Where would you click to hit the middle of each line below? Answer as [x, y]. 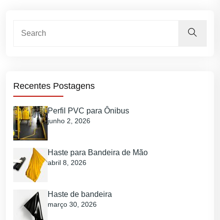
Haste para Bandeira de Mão [98, 153]
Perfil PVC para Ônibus [88, 111]
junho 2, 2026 [69, 121]
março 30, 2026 [72, 205]
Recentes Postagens [54, 86]
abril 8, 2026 [67, 163]
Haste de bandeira [80, 194]
